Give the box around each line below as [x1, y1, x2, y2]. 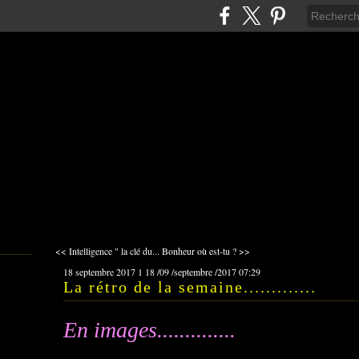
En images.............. [63, 317, 236, 342]
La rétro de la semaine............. [63, 278, 317, 296]
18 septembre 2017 [63, 265, 135, 278]
